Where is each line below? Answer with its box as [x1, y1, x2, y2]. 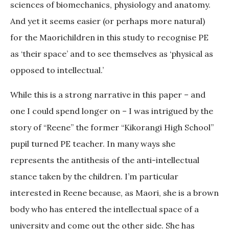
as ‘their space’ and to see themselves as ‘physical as [10, 49, 213, 59]
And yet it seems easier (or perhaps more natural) [10, 16, 205, 27]
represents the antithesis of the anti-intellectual [10, 155, 199, 166]
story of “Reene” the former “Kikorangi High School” [10, 122, 214, 133]
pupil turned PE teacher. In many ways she [10, 139, 175, 149]
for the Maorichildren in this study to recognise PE [10, 32, 209, 43]
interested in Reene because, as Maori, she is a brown [10, 188, 219, 198]
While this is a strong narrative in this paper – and [10, 89, 205, 100]
